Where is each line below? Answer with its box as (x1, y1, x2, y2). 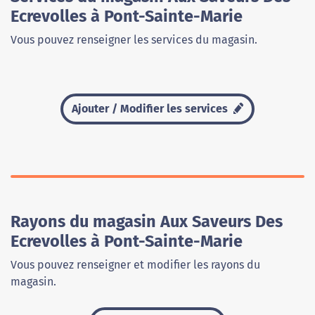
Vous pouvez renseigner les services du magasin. (11, 33, 257, 47)
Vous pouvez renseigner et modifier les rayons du (11, 258, 260, 272)
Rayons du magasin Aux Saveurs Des (11, 212, 283, 232)
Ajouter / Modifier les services (71, 102, 231, 116)
